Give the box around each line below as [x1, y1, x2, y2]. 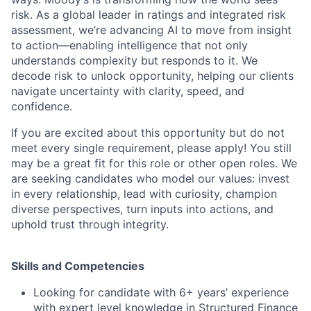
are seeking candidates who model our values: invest [11, 171, 289, 185]
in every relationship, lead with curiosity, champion [11, 186, 277, 201]
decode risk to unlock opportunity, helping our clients [11, 68, 294, 83]
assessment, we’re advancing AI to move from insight [11, 22, 292, 37]
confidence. [11, 99, 72, 113]
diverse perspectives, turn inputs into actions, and [11, 201, 274, 216]
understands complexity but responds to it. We [11, 53, 258, 67]
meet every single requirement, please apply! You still [11, 140, 292, 155]
